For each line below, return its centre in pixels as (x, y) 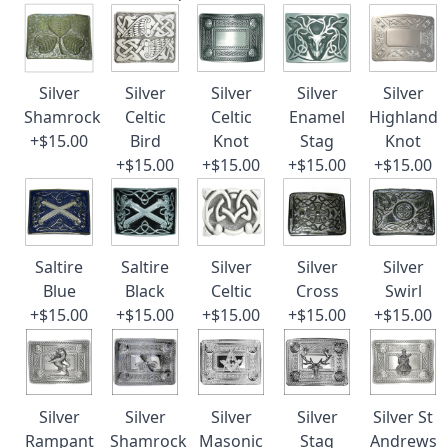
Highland (403, 117)
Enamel (317, 117)
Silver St (403, 417)
